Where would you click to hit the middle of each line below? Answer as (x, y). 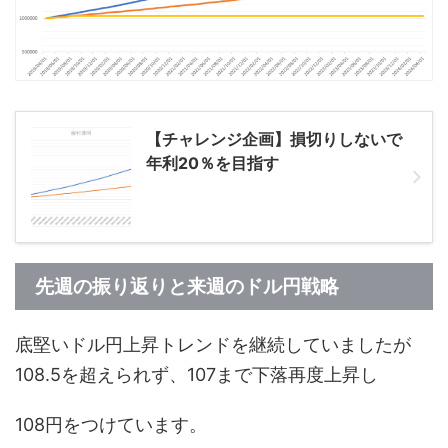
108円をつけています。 (111, 424)
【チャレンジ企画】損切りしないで (274, 138)
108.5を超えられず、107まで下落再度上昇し (196, 374)
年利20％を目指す (212, 162)
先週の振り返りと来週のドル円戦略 (187, 286)
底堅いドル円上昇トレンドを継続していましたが (213, 344)
